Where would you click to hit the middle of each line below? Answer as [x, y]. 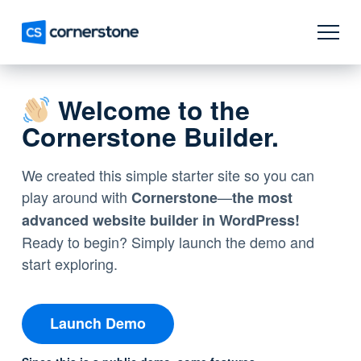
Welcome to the [151, 110]
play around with [76, 197]
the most [262, 197]
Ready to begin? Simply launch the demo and [168, 242]
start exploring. [69, 263]
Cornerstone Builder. [150, 136]
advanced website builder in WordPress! [160, 220]
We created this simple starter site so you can [168, 175]
